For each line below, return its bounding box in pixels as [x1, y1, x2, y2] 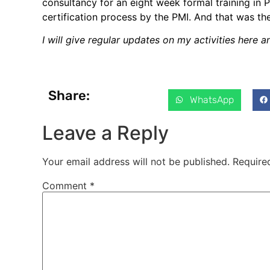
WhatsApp [190, 93, 234, 105]
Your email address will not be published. [42, 155, 230, 168]
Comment [42, 179, 90, 192]
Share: [48, 87, 90, 104]
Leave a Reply [42, 121, 169, 145]
